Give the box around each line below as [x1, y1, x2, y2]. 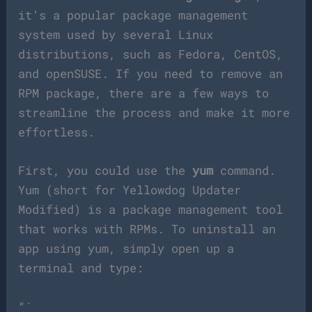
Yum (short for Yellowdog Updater [18, 182, 242, 198]
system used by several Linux [18, 26, 214, 43]
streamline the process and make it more [18, 104, 290, 121]
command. [213, 162, 276, 179]
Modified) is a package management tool [18, 201, 283, 218]
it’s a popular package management [18, 7, 249, 24]
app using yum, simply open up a [18, 240, 235, 257]
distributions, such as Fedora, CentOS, [18, 46, 283, 63]
